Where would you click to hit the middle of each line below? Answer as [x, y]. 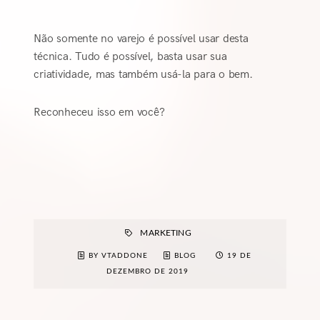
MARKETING [166, 232]
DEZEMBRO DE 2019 [147, 271]
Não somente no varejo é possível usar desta [141, 39]
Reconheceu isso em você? [99, 112]
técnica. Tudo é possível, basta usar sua [130, 56]
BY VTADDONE [120, 255]
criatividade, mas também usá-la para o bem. [143, 74]
